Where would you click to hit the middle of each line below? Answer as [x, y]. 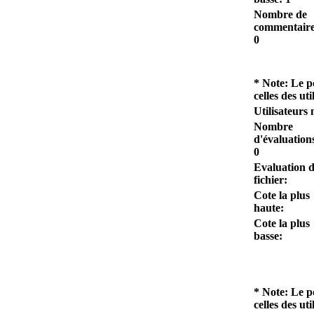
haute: [269, 207]
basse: [268, 235]
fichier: [271, 179]
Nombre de [280, 14]
